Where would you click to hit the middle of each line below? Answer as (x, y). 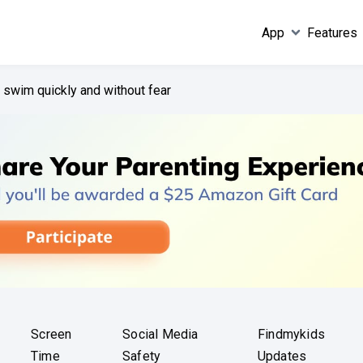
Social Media (160, 335)
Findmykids (292, 335)
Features (333, 32)
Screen (51, 335)
